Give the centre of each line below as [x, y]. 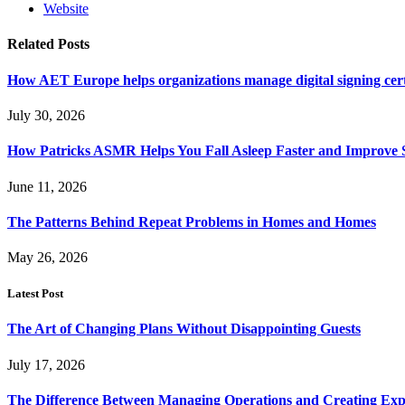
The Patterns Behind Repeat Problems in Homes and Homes [192, 221]
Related [33, 44]
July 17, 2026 [46, 364]
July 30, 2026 [46, 115]
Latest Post [35, 294]
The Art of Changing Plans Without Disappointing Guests [184, 329]
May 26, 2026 [47, 258]
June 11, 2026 [47, 186]
